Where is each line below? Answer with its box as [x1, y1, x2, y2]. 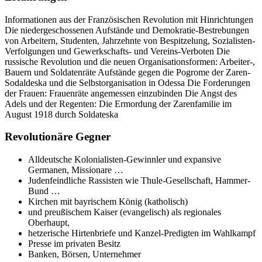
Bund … [28, 186, 60, 196]
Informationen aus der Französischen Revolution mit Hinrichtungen [5, 14, 253, 25]
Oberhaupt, [28, 218, 70, 228]
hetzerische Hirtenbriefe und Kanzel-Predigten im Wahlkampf [28, 228, 256, 239]
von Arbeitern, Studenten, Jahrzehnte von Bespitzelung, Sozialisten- [5, 35, 255, 46]
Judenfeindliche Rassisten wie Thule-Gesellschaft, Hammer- [28, 175, 250, 186]
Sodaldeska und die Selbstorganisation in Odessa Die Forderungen [5, 77, 250, 88]
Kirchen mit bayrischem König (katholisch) [28, 196, 188, 207]
